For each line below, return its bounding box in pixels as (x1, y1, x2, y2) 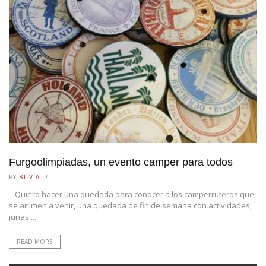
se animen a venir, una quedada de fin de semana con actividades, (9, 200, 252, 211)
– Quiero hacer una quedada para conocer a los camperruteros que (9, 189, 254, 200)
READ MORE (17, 237, 53, 246)
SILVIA (20, 173, 40, 182)
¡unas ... (9, 211, 36, 223)
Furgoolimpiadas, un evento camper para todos (9, 156, 233, 169)
